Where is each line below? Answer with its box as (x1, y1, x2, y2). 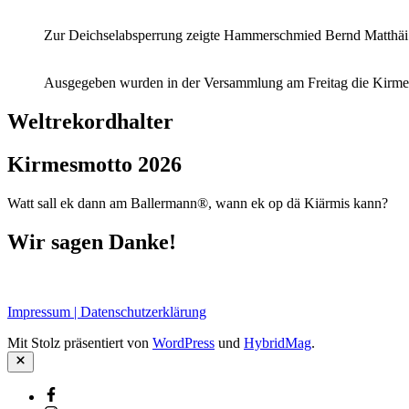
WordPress (152, 334, 215, 351)
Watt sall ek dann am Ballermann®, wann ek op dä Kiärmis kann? (7, 194, 388, 211)
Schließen (14, 352, 63, 367)
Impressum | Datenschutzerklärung (7, 303, 206, 320)
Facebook (43, 386, 100, 402)
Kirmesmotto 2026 (7, 152, 182, 176)
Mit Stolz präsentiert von (7, 334, 152, 351)
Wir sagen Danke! (7, 229, 176, 254)
